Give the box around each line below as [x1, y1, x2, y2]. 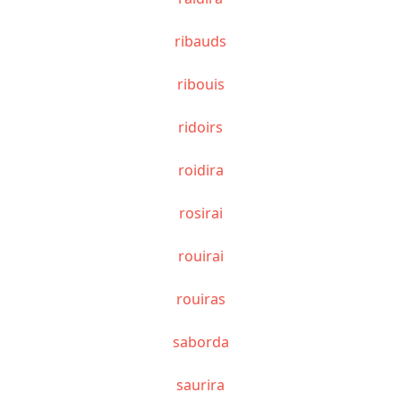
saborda [172, 331, 229, 352]
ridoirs [178, 116, 223, 137]
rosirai [178, 202, 223, 223]
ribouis [176, 73, 225, 94]
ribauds [175, 30, 226, 51]
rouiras [175, 288, 226, 309]
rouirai [177, 245, 224, 266]
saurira [176, 374, 225, 395]
